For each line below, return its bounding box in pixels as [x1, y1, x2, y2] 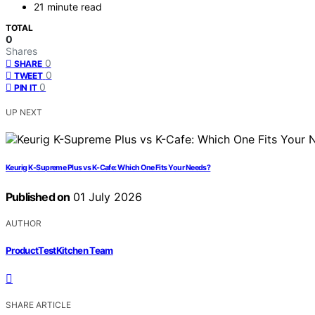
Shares [6, 45, 37, 58]
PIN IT [14, 82, 37, 94]
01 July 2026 [70, 190, 143, 205]
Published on [6, 190, 70, 205]
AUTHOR [6, 218, 41, 229]
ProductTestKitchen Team [6, 244, 113, 256]
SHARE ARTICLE [6, 299, 71, 310]
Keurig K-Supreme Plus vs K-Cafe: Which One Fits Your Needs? [6, 163, 211, 173]
